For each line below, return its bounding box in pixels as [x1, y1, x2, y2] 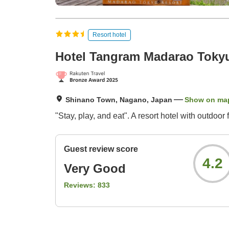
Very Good [64, 162, 126, 176]
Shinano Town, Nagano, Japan [65, 96, 172, 104]
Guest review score [64, 145, 138, 154]
